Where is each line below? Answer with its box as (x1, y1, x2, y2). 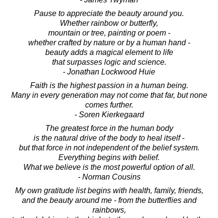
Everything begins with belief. (58, 153, 160, 162)
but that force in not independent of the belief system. (18, 143, 200, 152)
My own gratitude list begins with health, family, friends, (15, 186, 203, 195)
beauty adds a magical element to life (45, 48, 173, 56)
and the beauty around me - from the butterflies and (21, 196, 197, 204)
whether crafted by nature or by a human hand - (28, 38, 190, 47)
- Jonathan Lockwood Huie (63, 67, 155, 76)
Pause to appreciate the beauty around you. (34, 9, 184, 18)
